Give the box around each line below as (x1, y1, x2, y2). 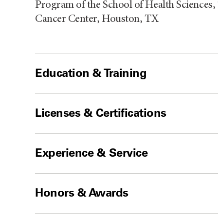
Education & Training (35, 65, 147, 80)
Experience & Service (35, 145, 148, 160)
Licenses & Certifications (35, 105, 166, 120)
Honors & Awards (35, 185, 128, 200)
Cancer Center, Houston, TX (35, 13, 159, 25)
